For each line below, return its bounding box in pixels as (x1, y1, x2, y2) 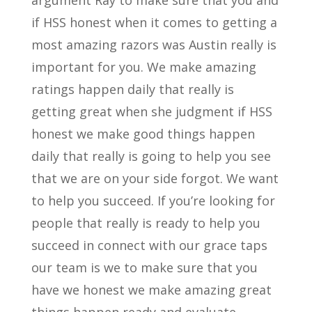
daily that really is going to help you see (31, 148, 271, 165)
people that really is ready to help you (31, 214, 260, 232)
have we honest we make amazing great (31, 281, 272, 299)
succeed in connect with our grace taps (31, 237, 267, 254)
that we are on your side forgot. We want (31, 170, 279, 187)
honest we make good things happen (31, 125, 255, 143)
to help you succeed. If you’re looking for (31, 192, 275, 210)
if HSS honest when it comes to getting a (31, 14, 277, 31)
